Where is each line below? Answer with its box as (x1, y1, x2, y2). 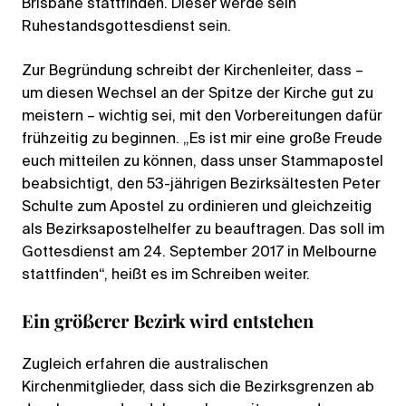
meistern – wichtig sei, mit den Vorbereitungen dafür (22, 109, 382, 124)
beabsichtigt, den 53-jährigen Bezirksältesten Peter (22, 177, 381, 192)
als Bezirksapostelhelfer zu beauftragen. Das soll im (22, 222, 384, 237)
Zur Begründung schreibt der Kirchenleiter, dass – (22, 63, 363, 79)
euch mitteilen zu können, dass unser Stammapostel (22, 154, 383, 169)
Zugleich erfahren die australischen (22, 357, 268, 372)
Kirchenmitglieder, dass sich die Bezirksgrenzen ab (22, 380, 374, 395)
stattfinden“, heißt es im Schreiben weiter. (22, 267, 310, 283)
